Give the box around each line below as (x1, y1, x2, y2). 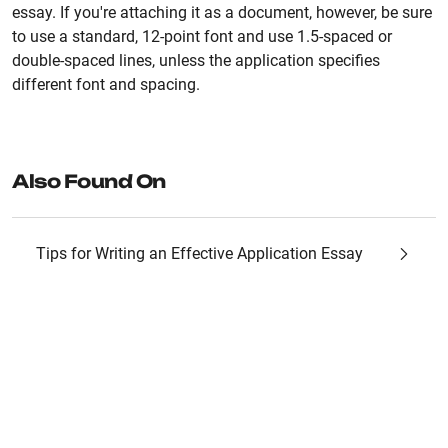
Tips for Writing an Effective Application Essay (36, 244, 363, 263)
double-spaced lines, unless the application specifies (12, 51, 380, 70)
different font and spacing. (12, 75, 200, 94)
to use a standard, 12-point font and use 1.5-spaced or (12, 27, 392, 46)
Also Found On (12, 170, 166, 192)
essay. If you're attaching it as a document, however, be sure (12, 3, 432, 22)
